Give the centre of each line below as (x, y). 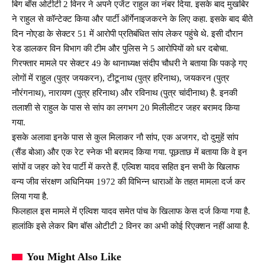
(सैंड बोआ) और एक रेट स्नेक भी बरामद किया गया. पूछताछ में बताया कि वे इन (130, 152)
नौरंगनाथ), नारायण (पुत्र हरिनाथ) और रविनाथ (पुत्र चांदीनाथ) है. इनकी (125, 93)
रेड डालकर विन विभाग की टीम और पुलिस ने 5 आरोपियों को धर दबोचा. (120, 48)
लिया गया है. (30, 196)
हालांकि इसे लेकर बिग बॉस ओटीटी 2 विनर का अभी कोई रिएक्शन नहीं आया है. (131, 226)
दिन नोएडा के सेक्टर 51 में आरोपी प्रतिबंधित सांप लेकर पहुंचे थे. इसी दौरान (127, 33)
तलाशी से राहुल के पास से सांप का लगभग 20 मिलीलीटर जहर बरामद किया (126, 107)
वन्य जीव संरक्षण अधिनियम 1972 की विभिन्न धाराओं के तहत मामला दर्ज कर (129, 181)
